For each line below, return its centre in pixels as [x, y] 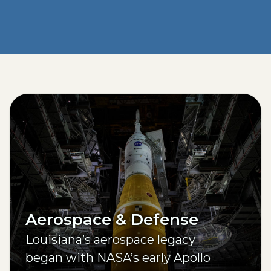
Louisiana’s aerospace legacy [110, 240]
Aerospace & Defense [112, 220]
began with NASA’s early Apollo [118, 258]
